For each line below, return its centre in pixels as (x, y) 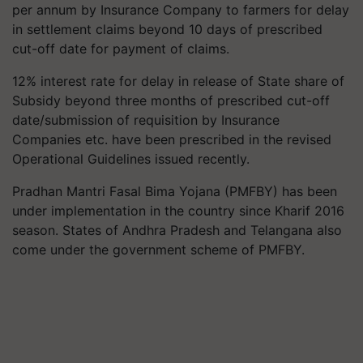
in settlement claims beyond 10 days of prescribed (167, 29)
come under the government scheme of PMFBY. (160, 250)
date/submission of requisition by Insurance (146, 120)
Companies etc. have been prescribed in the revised (172, 139)
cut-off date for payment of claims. (123, 49)
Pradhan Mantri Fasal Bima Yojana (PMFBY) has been (175, 191)
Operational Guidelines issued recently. (135, 159)
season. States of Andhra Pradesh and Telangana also (177, 230)
